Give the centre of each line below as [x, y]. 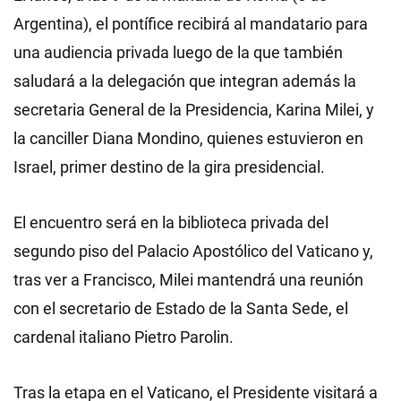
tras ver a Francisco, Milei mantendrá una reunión [188, 280]
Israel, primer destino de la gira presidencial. [169, 167]
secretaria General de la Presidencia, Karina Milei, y [194, 110]
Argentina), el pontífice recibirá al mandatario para [191, 24]
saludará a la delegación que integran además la [185, 81]
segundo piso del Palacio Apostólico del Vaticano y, [193, 252]
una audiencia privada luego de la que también [178, 53]
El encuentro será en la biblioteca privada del [171, 223]
